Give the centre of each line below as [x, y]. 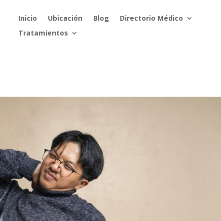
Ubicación [65, 18]
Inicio [27, 18]
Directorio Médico [151, 18]
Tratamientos [43, 33]
